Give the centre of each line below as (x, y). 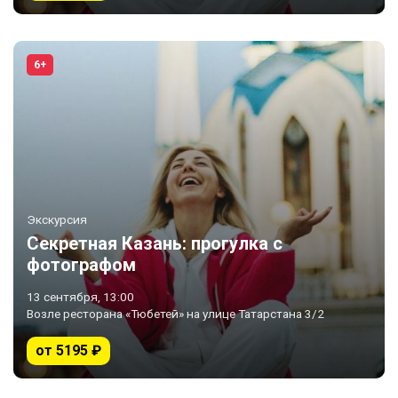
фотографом (81, 265)
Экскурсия (57, 219)
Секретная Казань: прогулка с (155, 243)
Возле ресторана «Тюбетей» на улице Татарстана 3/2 (175, 314)
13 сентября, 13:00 (80, 297)
